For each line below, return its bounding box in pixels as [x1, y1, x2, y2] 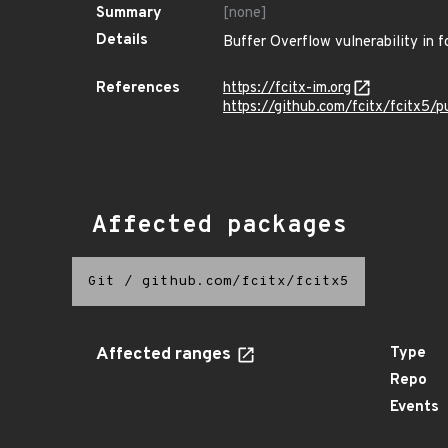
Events [390, 398, 439, 417]
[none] [223, 4, 267, 23]
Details [96, 31, 148, 50]
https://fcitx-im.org [223, 79, 351, 98]
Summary [96, 4, 162, 23]
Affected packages [92, 211, 347, 241]
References [96, 79, 180, 98]
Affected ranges [96, 344, 235, 366]
